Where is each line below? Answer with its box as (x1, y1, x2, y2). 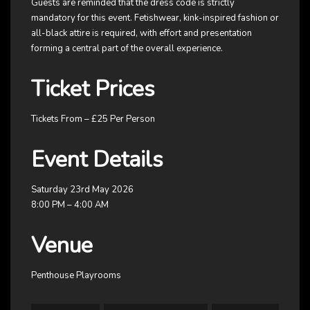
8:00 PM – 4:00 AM (31, 198, 109, 211)
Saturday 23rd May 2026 (31, 183, 134, 196)
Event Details (31, 144, 163, 174)
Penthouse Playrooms (31, 268, 121, 282)
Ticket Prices (31, 73, 155, 104)
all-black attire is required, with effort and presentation (31, 26, 252, 39)
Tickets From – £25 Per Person (31, 112, 155, 125)
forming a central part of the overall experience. (31, 42, 223, 55)
